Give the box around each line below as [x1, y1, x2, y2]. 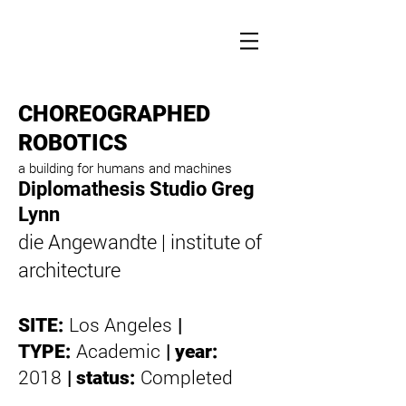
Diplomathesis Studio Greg [18, 178, 255, 200]
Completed [140, 364, 233, 390]
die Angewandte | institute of [18, 228, 262, 255]
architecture [18, 256, 121, 283]
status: [76, 367, 135, 389]
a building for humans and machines [18, 159, 232, 177]
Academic [76, 338, 160, 363]
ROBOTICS [18, 130, 128, 156]
